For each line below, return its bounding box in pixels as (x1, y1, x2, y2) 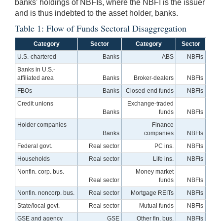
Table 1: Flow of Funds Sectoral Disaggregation (15, 22, 186, 35)
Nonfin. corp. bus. (17, 168, 65, 176)
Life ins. (152, 155, 174, 163)
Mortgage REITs (130, 189, 174, 197)
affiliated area (17, 74, 54, 82)
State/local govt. (17, 202, 60, 210)
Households (17, 155, 50, 163)
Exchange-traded (127, 100, 174, 108)
